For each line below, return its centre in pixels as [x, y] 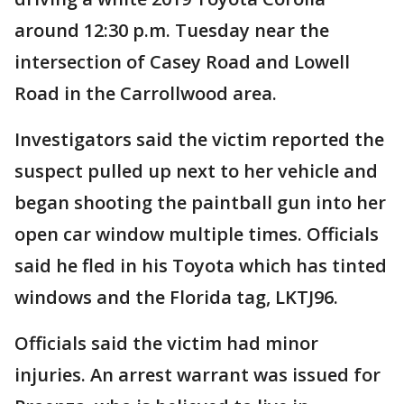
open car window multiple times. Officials [197, 234]
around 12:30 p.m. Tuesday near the [172, 31]
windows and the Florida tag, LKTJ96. [176, 298]
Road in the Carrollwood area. [148, 94]
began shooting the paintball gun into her [200, 203]
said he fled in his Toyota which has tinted [201, 266]
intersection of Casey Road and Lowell [182, 62]
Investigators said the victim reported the [199, 140]
